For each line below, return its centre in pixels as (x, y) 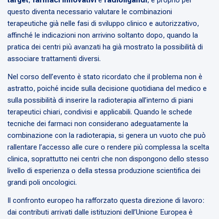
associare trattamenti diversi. (54, 59)
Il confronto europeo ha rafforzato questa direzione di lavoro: (106, 201)
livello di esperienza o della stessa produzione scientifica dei (104, 171)
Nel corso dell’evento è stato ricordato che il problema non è (105, 77)
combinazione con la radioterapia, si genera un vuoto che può (107, 136)
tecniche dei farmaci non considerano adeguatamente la (98, 124)
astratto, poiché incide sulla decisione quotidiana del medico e (107, 89)
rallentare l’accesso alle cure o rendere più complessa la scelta (108, 147)
